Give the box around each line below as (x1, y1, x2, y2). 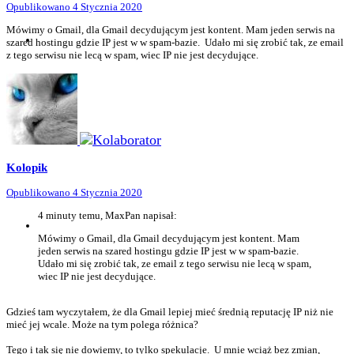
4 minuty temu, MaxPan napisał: (38, 209, 177, 222)
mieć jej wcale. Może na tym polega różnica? (6, 318, 198, 331)
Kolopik (6, 160, 47, 175)
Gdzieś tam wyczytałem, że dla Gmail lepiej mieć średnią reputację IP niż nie (6, 306, 333, 318)
